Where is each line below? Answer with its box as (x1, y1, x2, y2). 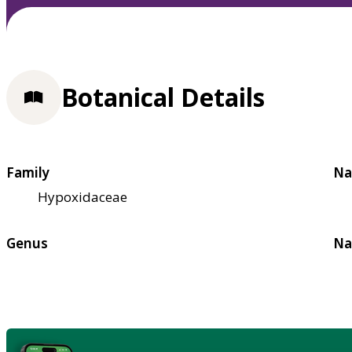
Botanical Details (61, 80, 265, 115)
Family (6, 163, 49, 181)
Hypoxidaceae (38, 187, 127, 206)
